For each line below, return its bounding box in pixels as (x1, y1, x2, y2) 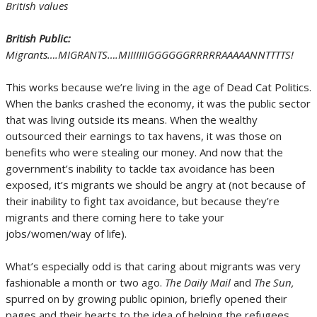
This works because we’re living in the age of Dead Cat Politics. (6, 80, 311, 94)
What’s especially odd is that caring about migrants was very (6, 259, 301, 273)
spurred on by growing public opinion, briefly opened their (6, 292, 287, 306)
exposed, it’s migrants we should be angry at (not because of (6, 178, 305, 192)
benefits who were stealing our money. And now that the (6, 145, 283, 159)
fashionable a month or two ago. (6, 275, 165, 289)
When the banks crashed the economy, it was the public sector (6, 96, 311, 110)
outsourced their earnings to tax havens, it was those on (6, 129, 282, 143)
